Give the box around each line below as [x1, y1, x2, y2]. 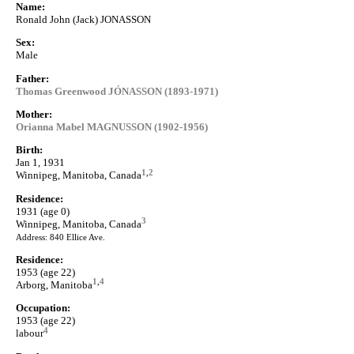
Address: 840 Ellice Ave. [16, 232, 105, 242]
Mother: [16, 107, 52, 120]
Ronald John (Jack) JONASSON [16, 13, 151, 25]
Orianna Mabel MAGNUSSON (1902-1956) [16, 120, 208, 133]
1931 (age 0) [16, 205, 70, 217]
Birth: [16, 144, 43, 156]
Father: [16, 72, 49, 85]
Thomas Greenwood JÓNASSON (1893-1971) [16, 85, 218, 97]
